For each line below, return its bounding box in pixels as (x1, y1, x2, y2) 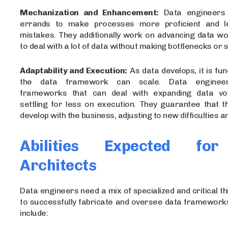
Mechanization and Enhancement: (20, 7, 159, 17)
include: (20, 208, 48, 218)
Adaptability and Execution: (20, 65, 127, 75)
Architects (20, 156, 97, 175)
